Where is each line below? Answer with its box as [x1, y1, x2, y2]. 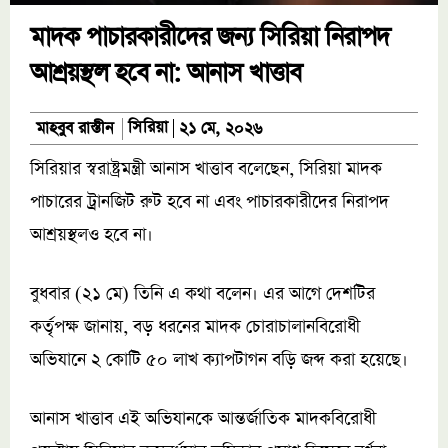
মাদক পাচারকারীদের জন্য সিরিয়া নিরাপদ [30, 19, 389, 55]
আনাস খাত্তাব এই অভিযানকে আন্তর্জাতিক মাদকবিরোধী [30, 407, 376, 432]
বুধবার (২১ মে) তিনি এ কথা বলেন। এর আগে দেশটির [30, 282, 375, 307]
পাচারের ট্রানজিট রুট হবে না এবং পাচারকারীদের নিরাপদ [30, 190, 389, 215]
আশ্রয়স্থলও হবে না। [30, 223, 153, 248]
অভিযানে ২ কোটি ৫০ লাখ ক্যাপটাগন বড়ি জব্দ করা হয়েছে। [30, 348, 408, 373]
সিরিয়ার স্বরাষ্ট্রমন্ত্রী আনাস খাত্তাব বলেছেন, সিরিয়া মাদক [30, 157, 382, 182]
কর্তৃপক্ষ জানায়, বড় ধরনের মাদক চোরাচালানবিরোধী [30, 315, 360, 340]
